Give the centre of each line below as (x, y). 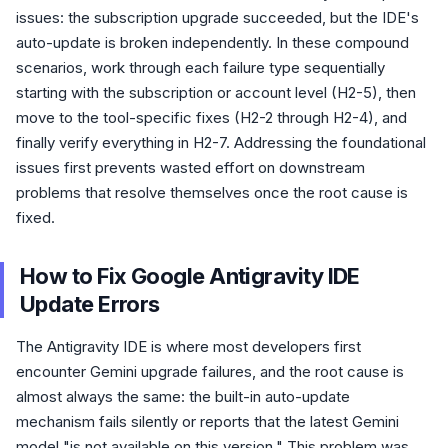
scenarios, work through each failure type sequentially (200, 67)
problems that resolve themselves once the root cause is (212, 192)
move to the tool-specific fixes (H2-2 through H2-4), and (211, 117)
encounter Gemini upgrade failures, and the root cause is (210, 371)
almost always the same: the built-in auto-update (183, 396)
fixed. (35, 217)
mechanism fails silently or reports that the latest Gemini (207, 421)
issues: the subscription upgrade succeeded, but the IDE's (217, 17)
